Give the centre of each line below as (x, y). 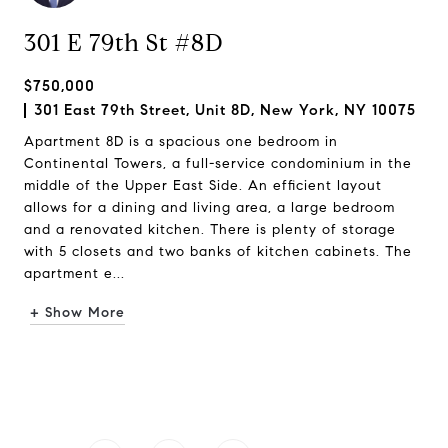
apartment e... (74, 273)
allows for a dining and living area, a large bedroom (209, 207)
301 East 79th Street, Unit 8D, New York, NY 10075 (225, 110)
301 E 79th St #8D (123, 43)
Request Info (224, 374)
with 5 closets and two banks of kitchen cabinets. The (218, 251)
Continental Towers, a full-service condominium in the (218, 163)
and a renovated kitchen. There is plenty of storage (210, 229)
